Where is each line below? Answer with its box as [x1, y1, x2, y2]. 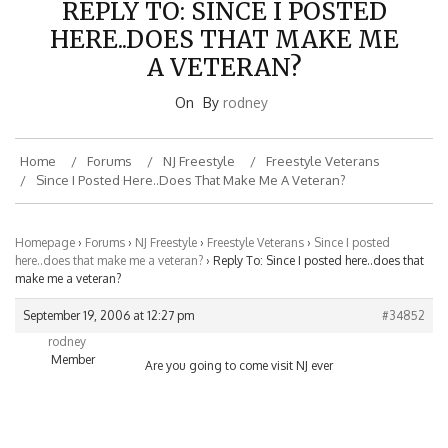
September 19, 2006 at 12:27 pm [23, 286, 194, 302]
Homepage [15, 213, 75, 229]
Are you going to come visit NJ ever [145, 336, 333, 352]
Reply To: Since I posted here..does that [213, 231, 424, 247]
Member [50, 330, 95, 346]
